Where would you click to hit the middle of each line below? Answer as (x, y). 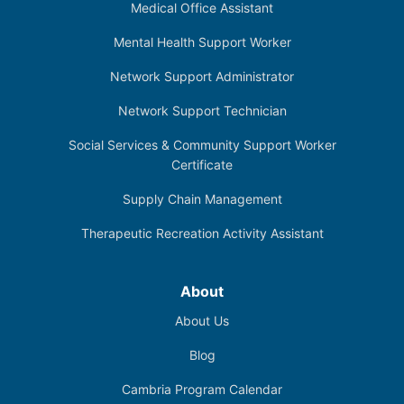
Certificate (202, 164)
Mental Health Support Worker (202, 41)
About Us (202, 320)
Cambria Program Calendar (202, 389)
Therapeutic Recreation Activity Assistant (202, 233)
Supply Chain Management (202, 198)
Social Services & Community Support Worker (202, 144)
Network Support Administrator (202, 76)
